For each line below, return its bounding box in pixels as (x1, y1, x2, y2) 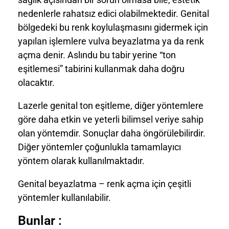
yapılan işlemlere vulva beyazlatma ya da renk (18, 35, 204, 47)
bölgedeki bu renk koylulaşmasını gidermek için (18, 21, 208, 33)
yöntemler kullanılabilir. (18, 192, 111, 203)
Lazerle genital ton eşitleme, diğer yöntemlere (18, 100, 203, 111)
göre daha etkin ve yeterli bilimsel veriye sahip (18, 113, 203, 125)
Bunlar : (18, 213, 62, 228)
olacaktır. (18, 77, 55, 88)
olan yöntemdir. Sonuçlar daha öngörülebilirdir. (18, 127, 205, 139)
